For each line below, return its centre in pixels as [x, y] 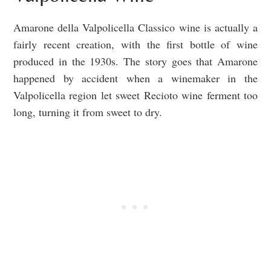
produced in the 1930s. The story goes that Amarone [135, 61]
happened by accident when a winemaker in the [135, 78]
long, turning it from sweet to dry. [90, 112]
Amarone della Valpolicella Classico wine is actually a [135, 28]
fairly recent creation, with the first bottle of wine [135, 44]
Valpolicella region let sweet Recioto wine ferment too [135, 95]
